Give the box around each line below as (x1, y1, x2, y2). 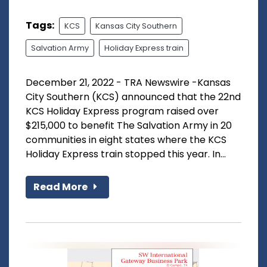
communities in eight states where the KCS (26, 132, 226, 147)
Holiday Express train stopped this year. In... (26, 147, 226, 161)
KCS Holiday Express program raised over (26, 104, 219, 118)
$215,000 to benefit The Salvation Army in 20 (26, 118, 232, 132)
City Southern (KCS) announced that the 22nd (26, 89, 241, 104)
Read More (33, 179, 89, 194)
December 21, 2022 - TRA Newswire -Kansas (26, 75, 231, 89)
